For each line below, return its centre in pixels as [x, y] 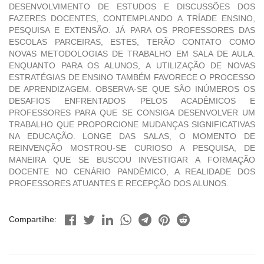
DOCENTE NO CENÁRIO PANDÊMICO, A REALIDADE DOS [132, 172]
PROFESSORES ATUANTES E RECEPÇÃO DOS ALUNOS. [119, 184]
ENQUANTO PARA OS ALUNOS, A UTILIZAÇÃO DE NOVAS [132, 66]
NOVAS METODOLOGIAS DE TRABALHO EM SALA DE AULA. [132, 54]
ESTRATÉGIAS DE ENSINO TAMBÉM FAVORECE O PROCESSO [132, 77]
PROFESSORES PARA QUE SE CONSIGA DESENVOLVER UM [132, 113]
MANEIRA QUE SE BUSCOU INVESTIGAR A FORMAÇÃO [132, 160]
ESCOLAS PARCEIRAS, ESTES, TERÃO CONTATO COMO [132, 42]
